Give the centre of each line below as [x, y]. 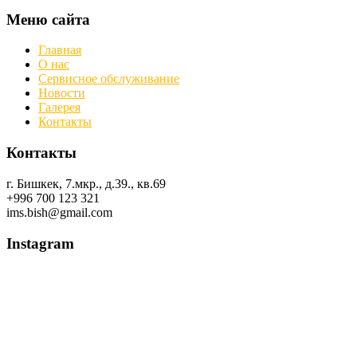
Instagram [40, 243]
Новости [62, 93]
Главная [60, 50]
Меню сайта [48, 19]
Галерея [59, 108]
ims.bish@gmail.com [59, 212]
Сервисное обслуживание [109, 79]
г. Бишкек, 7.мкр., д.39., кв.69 [86, 183]
